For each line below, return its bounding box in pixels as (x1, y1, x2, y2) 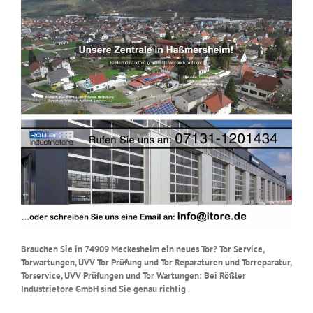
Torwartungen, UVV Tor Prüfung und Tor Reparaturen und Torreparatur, (21, 256, 291, 268)
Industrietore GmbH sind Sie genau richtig (21, 282, 188, 295)
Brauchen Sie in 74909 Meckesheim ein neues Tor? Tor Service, (21, 242, 264, 255)
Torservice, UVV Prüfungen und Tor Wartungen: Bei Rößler (21, 269, 246, 282)
